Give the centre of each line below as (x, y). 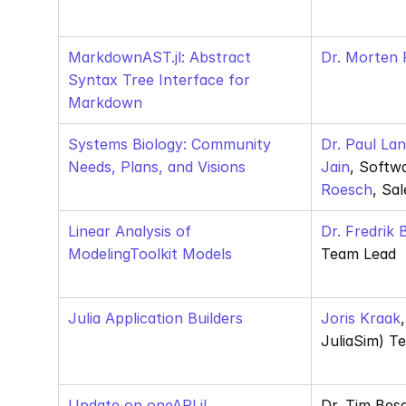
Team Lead (358, 254)
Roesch (347, 189)
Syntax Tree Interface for (159, 80)
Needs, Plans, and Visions (157, 167)
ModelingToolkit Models (150, 254)
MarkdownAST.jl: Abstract (159, 57)
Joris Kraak (361, 318)
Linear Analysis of (130, 231)
